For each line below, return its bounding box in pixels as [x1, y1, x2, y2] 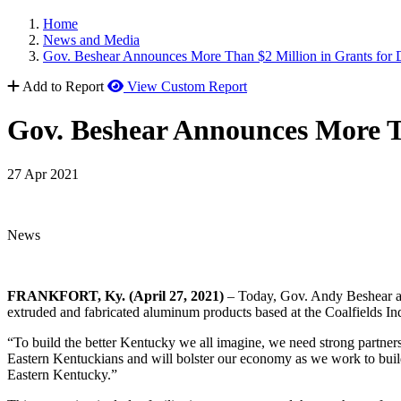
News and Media [43, 32, 140, 47]
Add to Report [22, 79, 104, 94]
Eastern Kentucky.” [7, 366, 117, 382]
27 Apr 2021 [7, 166, 79, 182]
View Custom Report [127, 79, 247, 94]
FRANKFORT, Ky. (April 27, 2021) [7, 287, 224, 303]
